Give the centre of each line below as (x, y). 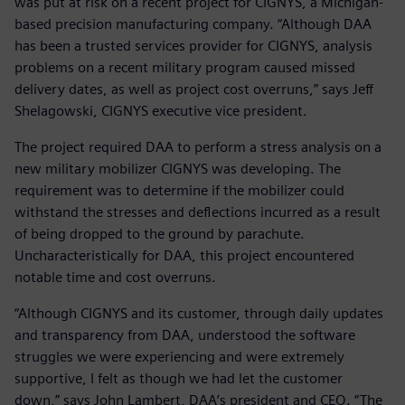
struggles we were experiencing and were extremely (179, 356)
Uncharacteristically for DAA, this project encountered (184, 255)
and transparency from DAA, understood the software (185, 334)
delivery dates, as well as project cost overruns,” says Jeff (194, 89)
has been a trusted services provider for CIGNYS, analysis (193, 45)
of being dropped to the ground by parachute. (160, 233)
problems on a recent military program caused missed (185, 67)
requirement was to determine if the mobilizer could (179, 190)
